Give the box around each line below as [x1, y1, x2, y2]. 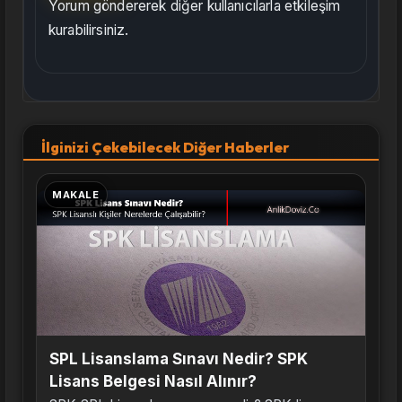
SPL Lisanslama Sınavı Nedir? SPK [49, 349, 308, 368]
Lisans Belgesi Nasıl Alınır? [49, 371, 257, 390]
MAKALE [52, 188, 100, 201]
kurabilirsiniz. [48, 21, 129, 39]
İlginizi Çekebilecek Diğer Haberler [41, 137, 289, 156]
